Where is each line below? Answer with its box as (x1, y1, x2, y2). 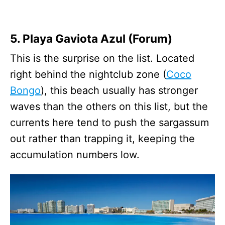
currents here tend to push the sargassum (10, 116, 209, 129)
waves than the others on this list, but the (10, 100, 208, 113)
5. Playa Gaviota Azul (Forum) (10, 31, 172, 45)
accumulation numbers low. (10, 148, 140, 161)
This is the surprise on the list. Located (10, 52, 194, 64)
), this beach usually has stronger (41, 84, 198, 96)
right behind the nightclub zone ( (10, 68, 166, 80)
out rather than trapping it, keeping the (10, 132, 195, 145)
